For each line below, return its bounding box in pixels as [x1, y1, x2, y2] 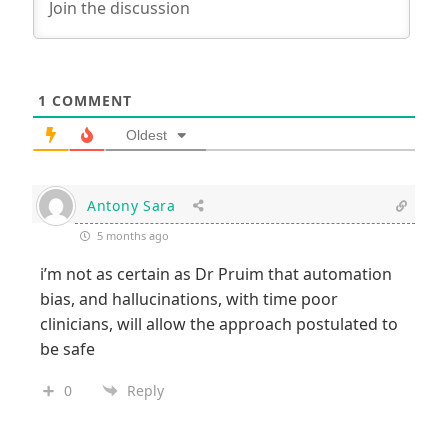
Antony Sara [87, 195, 176, 215]
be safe [40, 337, 95, 360]
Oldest [126, 126, 167, 143]
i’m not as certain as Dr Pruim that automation [40, 262, 392, 285]
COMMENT [47, 90, 132, 110]
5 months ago [94, 227, 169, 243]
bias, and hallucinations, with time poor [40, 287, 338, 310]
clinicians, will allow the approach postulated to [40, 312, 398, 335]
